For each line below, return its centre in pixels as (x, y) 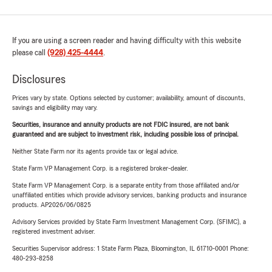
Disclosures (39, 80)
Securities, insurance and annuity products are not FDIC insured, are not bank (121, 124)
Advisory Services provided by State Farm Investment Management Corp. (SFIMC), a (129, 222)
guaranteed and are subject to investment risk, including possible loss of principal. (125, 134)
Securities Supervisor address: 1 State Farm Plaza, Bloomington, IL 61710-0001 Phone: (131, 248)
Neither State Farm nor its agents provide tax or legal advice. (95, 151)
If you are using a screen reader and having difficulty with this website (127, 41)
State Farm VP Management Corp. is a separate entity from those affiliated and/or (126, 185)
